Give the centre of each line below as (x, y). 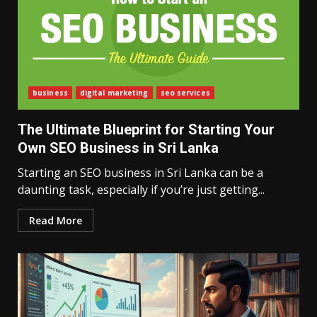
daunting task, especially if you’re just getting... (141, 190)
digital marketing (114, 93)
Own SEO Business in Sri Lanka (118, 148)
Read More (56, 220)
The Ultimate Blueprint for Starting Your (146, 129)
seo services (185, 93)
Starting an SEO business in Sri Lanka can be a (140, 173)
